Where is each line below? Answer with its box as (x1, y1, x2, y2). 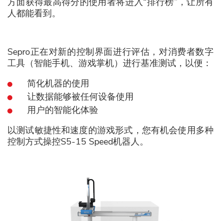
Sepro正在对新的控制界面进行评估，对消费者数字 (7, 46, 214, 58)
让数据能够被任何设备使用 (27, 91, 134, 103)
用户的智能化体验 (27, 104, 98, 116)
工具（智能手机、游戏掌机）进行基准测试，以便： (7, 57, 212, 69)
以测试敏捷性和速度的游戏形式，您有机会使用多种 (7, 124, 214, 136)
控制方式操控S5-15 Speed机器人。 (7, 136, 148, 147)
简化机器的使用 (27, 77, 89, 89)
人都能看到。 (7, 7, 61, 19)
